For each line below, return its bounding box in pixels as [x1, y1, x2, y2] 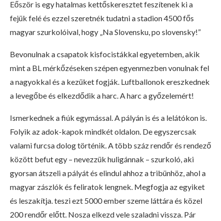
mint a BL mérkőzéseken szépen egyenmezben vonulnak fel [10, 63, 209, 73]
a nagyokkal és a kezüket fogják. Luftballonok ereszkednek [10, 77, 210, 86]
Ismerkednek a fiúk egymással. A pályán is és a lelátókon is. [10, 113, 207, 122]
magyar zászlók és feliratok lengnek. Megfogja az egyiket [10, 182, 205, 191]
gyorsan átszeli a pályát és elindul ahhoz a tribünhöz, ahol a [10, 168, 206, 178]
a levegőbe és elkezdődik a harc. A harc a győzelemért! [10, 91, 194, 100]
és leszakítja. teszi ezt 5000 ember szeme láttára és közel [10, 196, 202, 205]
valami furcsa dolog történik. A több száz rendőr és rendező [10, 141, 211, 150]
